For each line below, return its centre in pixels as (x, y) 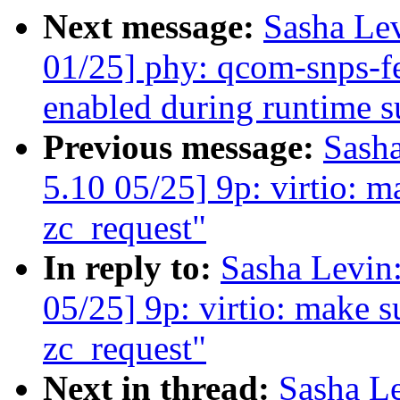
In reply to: (132, 268)
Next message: (153, 27)
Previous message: (183, 147)
